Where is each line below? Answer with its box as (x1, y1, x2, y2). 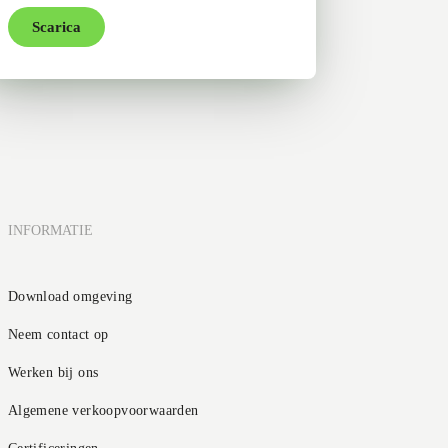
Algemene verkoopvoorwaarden (7, 403, 199, 418)
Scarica (32, 19, 82, 35)
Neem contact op (7, 327, 109, 342)
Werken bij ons (7, 365, 99, 380)
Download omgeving (7, 289, 133, 304)
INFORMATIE (7, 223, 93, 238)
